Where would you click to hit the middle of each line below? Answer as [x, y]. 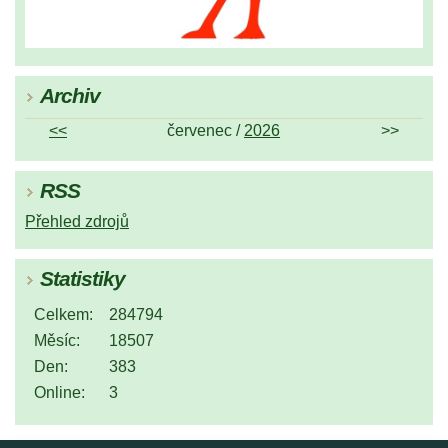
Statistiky [82, 279]
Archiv [70, 96]
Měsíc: [57, 341]
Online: [59, 393]
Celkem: [63, 315]
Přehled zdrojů [77, 222]
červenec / [205, 131]
